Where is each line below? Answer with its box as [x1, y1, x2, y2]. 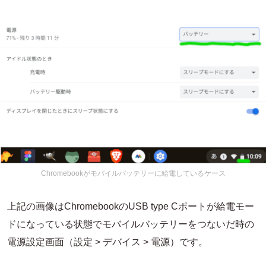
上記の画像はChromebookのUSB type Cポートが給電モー [7, 201, 254, 211]
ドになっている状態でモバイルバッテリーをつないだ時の [7, 218, 254, 229]
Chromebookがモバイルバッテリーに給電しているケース [40, 169, 226, 178]
